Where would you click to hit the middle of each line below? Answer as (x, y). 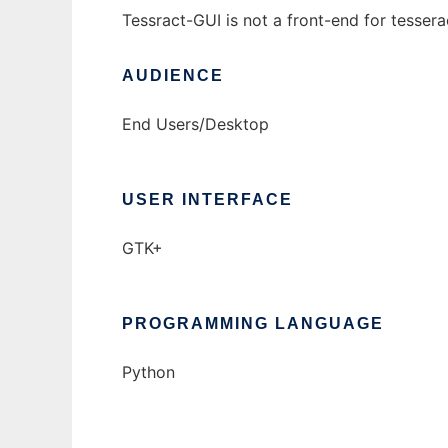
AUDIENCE (173, 75)
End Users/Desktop (195, 124)
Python (148, 372)
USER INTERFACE (207, 199)
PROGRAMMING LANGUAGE (253, 323)
